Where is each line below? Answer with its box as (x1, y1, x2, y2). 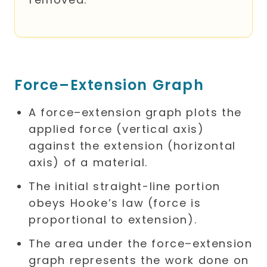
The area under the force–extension (29, 236, 253, 251)
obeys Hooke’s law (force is (29, 195, 201, 210)
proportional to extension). (29, 212, 197, 227)
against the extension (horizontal (29, 138, 236, 153)
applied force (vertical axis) (29, 122, 204, 136)
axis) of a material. (29, 155, 148, 170)
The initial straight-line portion (29, 179, 221, 194)
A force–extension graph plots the (29, 105, 242, 120)
